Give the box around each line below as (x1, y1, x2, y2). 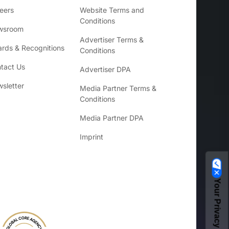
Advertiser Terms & (80, 35, 144, 44)
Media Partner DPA (80, 113, 144, 122)
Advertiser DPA (80, 65, 131, 74)
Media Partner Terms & (80, 84, 156, 93)
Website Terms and (80, 6, 144, 14)
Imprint (80, 132, 103, 141)
